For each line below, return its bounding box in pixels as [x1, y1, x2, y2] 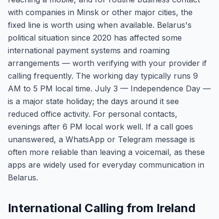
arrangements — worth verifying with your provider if [8, 58, 207, 68]
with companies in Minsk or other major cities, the [8, 7, 193, 17]
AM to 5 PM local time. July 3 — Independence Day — [8, 84, 211, 93]
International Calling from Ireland [8, 201, 196, 215]
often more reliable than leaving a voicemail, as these [8, 147, 205, 157]
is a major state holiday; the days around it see [8, 96, 179, 106]
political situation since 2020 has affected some [8, 33, 182, 43]
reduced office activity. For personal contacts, [8, 109, 177, 119]
